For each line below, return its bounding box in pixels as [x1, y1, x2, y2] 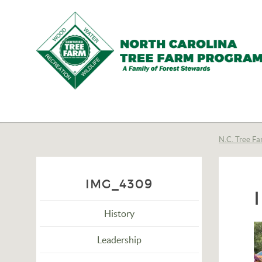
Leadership [96, 235, 142, 245]
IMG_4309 [85, 177, 153, 191]
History [104, 208, 135, 219]
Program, [36, 152, 123, 174]
